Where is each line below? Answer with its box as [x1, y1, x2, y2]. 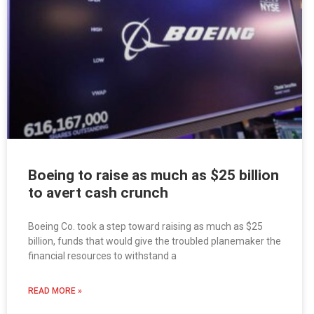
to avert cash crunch [28, 184, 168, 202]
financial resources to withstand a [28, 250, 177, 262]
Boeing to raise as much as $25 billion [28, 167, 279, 184]
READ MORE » [28, 286, 82, 296]
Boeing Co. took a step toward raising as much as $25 [28, 221, 263, 233]
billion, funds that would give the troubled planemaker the [28, 235, 281, 247]
